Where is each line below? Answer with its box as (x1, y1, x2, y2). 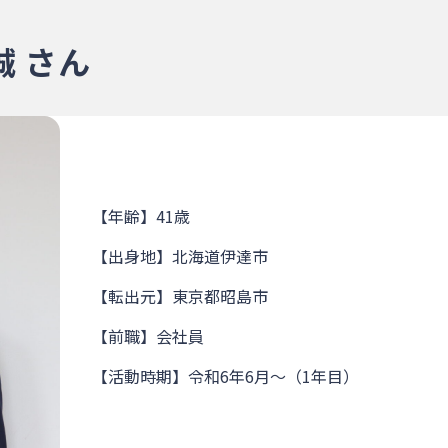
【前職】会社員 (92, 324, 204, 348)
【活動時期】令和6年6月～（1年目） (92, 364, 359, 388)
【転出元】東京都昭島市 (92, 284, 268, 308)
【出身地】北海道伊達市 (92, 244, 268, 268)
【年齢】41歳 (92, 204, 190, 228)
